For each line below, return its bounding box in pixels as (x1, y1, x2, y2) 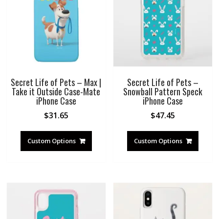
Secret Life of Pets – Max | (11, 75, 102, 88)
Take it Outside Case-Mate (12, 85, 101, 98)
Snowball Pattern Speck (123, 85, 203, 98)
